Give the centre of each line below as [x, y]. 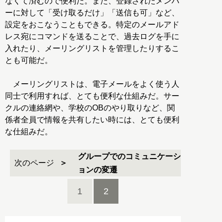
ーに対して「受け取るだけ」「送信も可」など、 [92, 12]
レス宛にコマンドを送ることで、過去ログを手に [92, 36]
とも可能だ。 [29, 60]
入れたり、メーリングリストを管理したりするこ [92, 48]
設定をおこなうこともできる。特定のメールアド [92, 24]
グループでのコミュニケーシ [129, 156]
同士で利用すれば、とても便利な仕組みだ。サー [92, 96]
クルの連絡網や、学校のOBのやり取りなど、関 [90, 108]
